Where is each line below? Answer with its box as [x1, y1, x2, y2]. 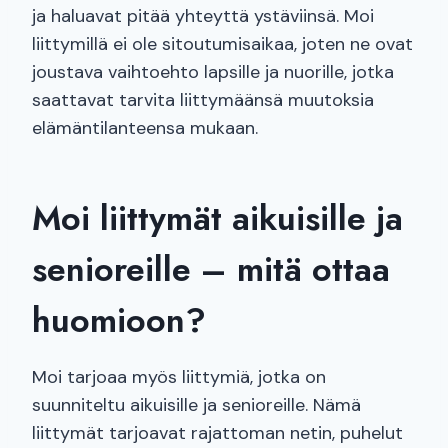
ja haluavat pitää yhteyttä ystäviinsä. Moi [32, 4, 374, 29]
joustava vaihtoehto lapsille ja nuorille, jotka [32, 60, 394, 85]
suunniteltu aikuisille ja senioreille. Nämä [32, 393, 361, 418]
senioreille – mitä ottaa [32, 245, 390, 295]
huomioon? [32, 296, 206, 346]
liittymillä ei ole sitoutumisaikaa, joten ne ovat [32, 32, 413, 57]
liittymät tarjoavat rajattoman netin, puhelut [32, 421, 403, 446]
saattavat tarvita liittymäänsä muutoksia [32, 88, 374, 113]
